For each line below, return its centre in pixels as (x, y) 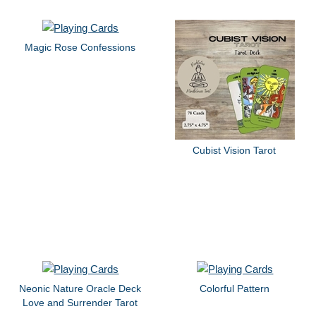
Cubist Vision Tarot (235, 150)
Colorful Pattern (234, 289)
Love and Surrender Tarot (80, 303)
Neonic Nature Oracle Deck (80, 289)
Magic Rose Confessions (80, 47)
